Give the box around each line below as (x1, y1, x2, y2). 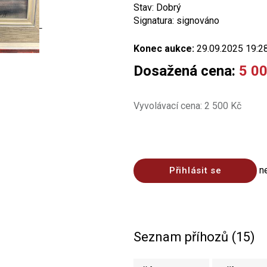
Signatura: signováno (133, 15, 219, 26)
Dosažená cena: (133, 63, 239, 79)
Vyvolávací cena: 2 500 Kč (133, 100, 241, 111)
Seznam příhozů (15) (133, 229, 255, 244)
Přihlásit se (169, 165, 222, 176)
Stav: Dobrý (133, 2, 181, 13)
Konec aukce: (133, 43, 194, 54)
